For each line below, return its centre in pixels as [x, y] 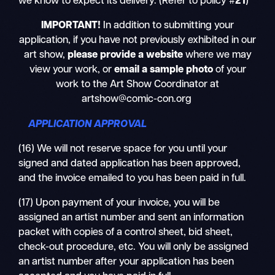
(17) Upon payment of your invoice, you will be [119, 203]
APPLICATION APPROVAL [83, 124]
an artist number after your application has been [126, 262]
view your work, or [72, 70]
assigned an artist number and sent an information [131, 218]
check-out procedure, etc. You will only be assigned [134, 248]
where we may [218, 56]
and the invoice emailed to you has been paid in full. [133, 178]
